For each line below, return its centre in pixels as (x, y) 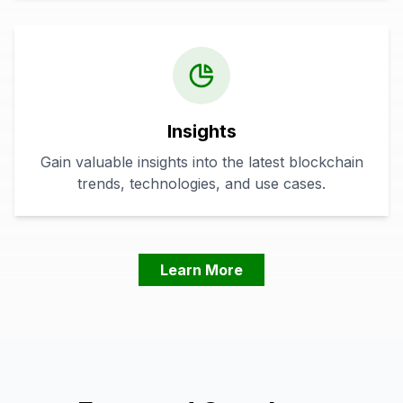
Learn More (201, 270)
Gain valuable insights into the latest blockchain (201, 162)
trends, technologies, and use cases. (201, 184)
